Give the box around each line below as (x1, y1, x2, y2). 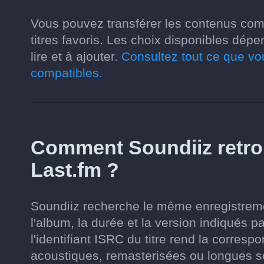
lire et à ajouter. (31, 49, 121, 63)
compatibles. (31, 66, 103, 80)
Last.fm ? (31, 159, 119, 181)
